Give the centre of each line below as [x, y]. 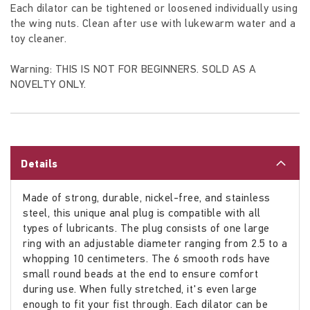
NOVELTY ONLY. [50, 84]
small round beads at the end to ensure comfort [140, 274]
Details [39, 164]
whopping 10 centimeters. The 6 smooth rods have [147, 259]
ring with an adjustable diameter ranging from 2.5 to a [155, 244]
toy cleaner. [38, 39]
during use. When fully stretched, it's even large [140, 289]
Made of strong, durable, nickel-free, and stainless [147, 198]
